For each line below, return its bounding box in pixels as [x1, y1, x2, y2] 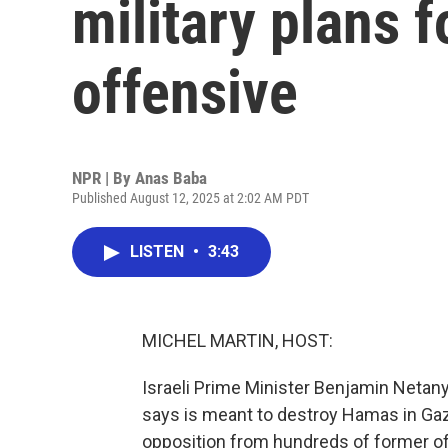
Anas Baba [135, 168, 207, 188]
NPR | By [72, 168, 135, 188]
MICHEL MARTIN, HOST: [142, 330, 333, 351]
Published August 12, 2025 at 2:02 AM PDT [72, 190, 309, 206]
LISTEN [130, 242, 188, 261]
